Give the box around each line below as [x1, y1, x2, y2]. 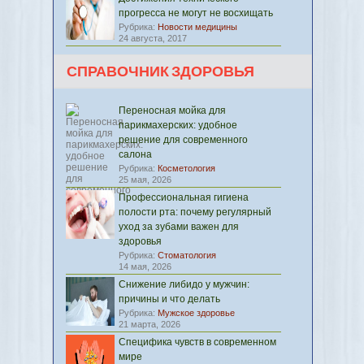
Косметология [158, 163, 215, 173]
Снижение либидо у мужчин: [119, 279, 249, 290]
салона [119, 149, 152, 160]
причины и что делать [119, 293, 220, 305]
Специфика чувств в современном [119, 336, 276, 348]
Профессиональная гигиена [119, 192, 249, 203]
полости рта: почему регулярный [119, 206, 271, 218]
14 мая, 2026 [119, 262, 171, 271]
